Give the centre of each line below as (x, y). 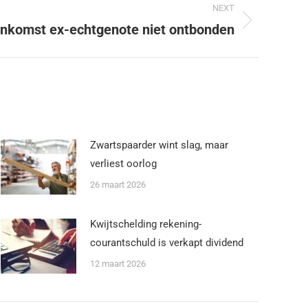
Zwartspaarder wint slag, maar (159, 145)
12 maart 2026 (118, 264)
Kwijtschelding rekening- (146, 224)
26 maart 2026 (118, 185)
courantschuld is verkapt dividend (167, 243)
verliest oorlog (123, 164)
